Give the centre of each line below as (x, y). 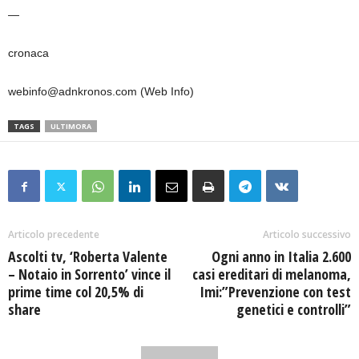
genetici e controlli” (294, 310)
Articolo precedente (54, 235)
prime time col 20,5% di (76, 292)
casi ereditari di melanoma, (272, 274)
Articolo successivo (307, 235)
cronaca (28, 53)
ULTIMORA (71, 127)
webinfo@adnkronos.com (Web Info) (101, 92)
